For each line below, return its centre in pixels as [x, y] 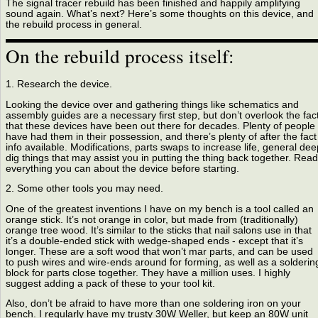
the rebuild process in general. [73, 24]
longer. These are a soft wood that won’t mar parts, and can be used [159, 251]
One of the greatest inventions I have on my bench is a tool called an [159, 209]
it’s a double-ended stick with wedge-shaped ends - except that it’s [154, 241]
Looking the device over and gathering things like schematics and [152, 104]
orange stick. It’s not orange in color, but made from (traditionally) [152, 219]
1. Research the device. [59, 84]
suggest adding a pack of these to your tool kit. [110, 283]
